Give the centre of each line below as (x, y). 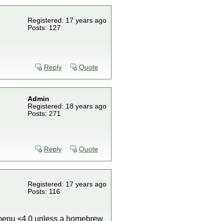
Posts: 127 (44, 28)
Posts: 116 (44, 192)
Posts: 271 (44, 114)
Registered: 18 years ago (67, 106)
